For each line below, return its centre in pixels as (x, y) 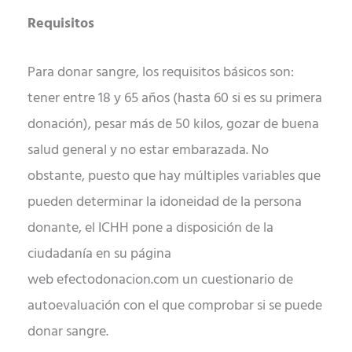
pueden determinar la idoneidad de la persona (165, 202)
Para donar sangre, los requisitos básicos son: (161, 72)
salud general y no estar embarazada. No (148, 150)
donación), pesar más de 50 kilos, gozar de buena (173, 124)
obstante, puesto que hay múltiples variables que (174, 176)
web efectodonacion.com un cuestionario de (160, 280)
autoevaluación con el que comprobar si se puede (175, 306)
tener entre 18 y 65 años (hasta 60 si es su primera (175, 98)
